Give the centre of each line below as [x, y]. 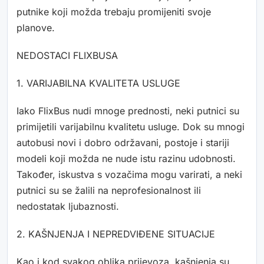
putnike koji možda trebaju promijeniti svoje [114, 12]
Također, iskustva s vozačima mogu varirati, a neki [129, 175]
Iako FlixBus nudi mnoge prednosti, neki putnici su [128, 111]
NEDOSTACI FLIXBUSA [67, 56]
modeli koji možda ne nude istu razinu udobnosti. [126, 159]
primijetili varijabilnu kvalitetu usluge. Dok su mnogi [131, 127]
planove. [36, 28]
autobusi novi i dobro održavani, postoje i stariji [123, 143]
